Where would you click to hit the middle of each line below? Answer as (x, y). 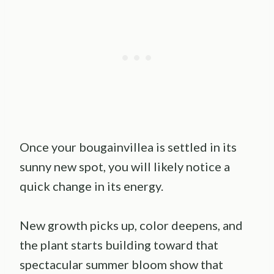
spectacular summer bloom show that (121, 264)
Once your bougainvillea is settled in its (128, 146)
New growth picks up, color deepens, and (131, 225)
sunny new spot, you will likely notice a (125, 166)
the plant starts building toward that (119, 244)
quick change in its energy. (91, 186)
